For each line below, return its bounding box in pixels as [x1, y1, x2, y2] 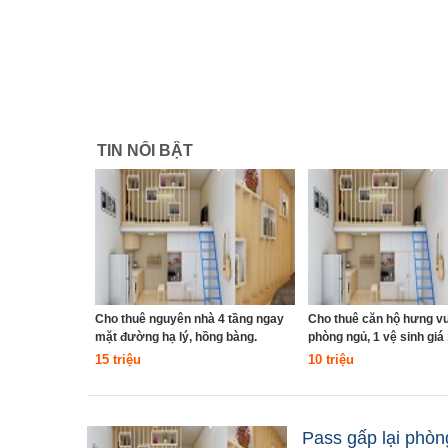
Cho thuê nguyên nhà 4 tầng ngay [95, 312, 284, 326]
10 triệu [307, 352, 354, 367]
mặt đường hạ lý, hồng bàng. [95, 330, 257, 344]
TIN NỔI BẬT [97, 142, 193, 159]
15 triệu [95, 352, 141, 367]
